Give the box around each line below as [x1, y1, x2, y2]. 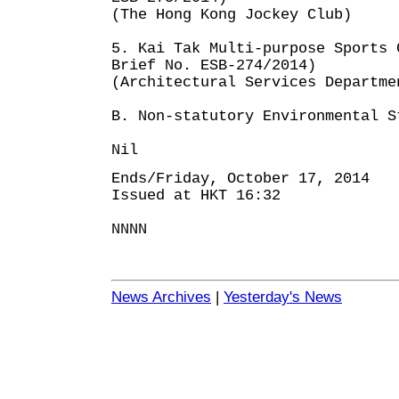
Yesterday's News [224, 289, 342, 305]
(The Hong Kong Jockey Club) [111, 6, 352, 23]
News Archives [111, 289, 211, 305]
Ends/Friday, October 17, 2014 [111, 170, 370, 187]
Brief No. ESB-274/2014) [111, 57, 316, 74]
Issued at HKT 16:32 [111, 187, 281, 204]
